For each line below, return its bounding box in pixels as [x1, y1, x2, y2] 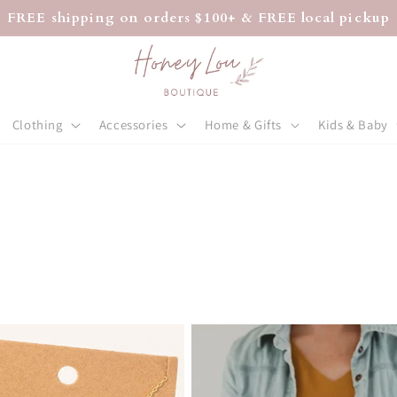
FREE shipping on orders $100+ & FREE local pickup [7, 8, 390, 27]
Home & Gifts [204, 116, 283, 134]
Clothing [12, 116, 63, 134]
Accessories [98, 116, 168, 134]
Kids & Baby [318, 116, 388, 134]
